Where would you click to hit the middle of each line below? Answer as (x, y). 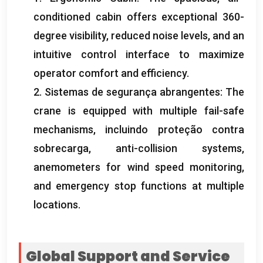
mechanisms (63, 129)
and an (228, 35)
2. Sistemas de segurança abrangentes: (129, 92)
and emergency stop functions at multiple (139, 186)
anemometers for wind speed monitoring (138, 167)
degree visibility (70, 35)
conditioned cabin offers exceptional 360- (139, 16)
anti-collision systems (179, 148)
